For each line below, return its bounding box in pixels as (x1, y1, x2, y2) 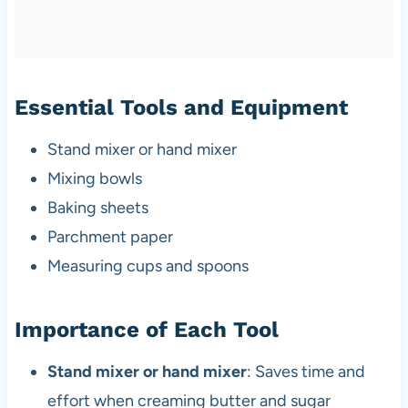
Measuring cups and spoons (46, 255, 249, 276)
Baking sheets (46, 197, 148, 218)
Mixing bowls (46, 168, 142, 189)
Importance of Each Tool (14, 316, 279, 342)
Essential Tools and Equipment (14, 94, 348, 120)
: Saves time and (246, 361, 365, 382)
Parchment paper (46, 226, 173, 247)
